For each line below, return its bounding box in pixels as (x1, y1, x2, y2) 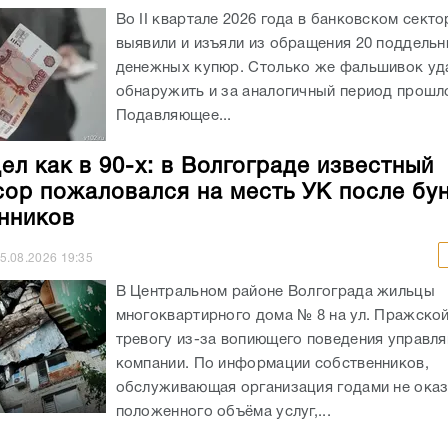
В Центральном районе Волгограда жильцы (115, 284, 435, 299)
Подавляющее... (115, 108, 232, 123)
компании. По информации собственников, (115, 356, 429, 371)
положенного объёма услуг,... (115, 404, 331, 419)
